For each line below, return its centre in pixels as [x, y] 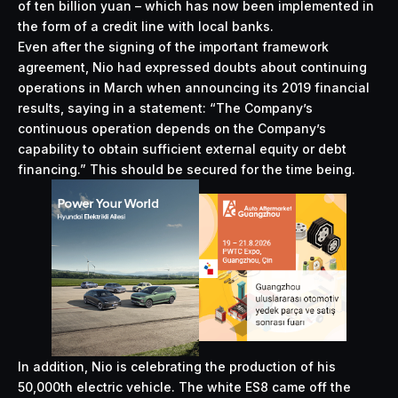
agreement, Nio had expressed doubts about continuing [192, 67]
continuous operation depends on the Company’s [172, 128]
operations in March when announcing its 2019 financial [194, 87]
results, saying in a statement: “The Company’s [165, 107]
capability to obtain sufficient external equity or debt [182, 148]
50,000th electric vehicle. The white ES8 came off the [184, 386]
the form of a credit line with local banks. [146, 26]
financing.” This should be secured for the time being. [187, 169]
